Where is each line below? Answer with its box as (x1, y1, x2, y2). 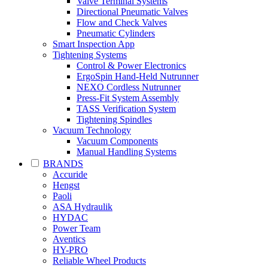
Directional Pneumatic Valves (77, 7, 188, 17)
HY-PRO (53, 245, 88, 255)
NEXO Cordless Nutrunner (77, 82, 181, 92)
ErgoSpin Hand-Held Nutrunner (77, 71, 199, 81)
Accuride (53, 169, 87, 179)
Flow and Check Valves (77, 17, 167, 28)
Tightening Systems (53, 50, 127, 60)
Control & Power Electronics (77, 60, 186, 71)
